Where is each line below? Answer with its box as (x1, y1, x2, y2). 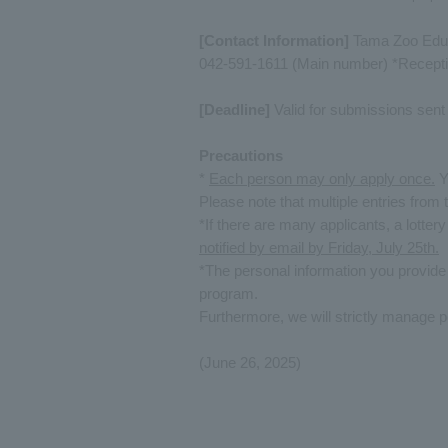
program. (199, 285, 258, 302)
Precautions (199, 147, 283, 164)
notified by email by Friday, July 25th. (199, 239, 439, 256)
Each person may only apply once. (209, 170, 435, 187)
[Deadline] (199, 101, 270, 118)
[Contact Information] (199, 32, 349, 49)
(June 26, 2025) (199, 354, 301, 371)
